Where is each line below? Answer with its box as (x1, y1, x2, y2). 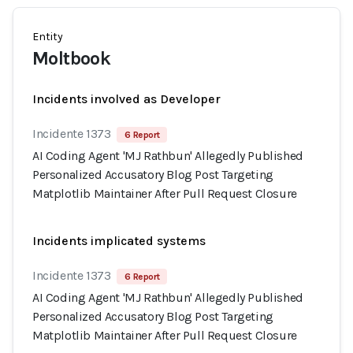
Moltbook (32, 47, 111, 69)
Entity (32, 30, 63, 43)
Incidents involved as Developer (32, 91, 221, 106)
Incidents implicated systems (32, 233, 206, 248)
